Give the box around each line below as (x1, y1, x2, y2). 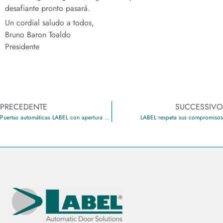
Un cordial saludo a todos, (5, 17, 94, 29)
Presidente (5, 41, 39, 53)
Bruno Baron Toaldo (5, 29, 71, 41)
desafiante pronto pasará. (5, 2, 90, 14)
